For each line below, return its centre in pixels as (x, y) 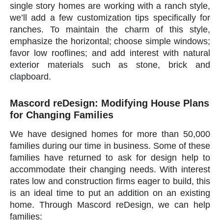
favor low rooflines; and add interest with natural (110, 53)
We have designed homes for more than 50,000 (110, 134)
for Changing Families (62, 115)
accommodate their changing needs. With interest (110, 169)
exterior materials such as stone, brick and (110, 65)
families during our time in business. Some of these (110, 146)
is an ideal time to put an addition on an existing (110, 193)
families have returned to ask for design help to (110, 157)
